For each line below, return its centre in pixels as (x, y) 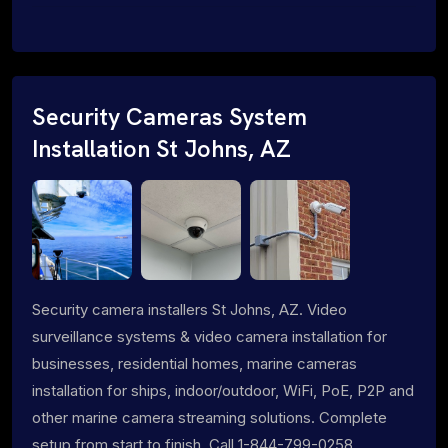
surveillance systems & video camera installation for (209, 336)
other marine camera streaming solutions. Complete (209, 417)
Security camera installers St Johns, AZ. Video (189, 309)
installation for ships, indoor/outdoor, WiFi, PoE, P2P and (223, 390)
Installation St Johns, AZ (161, 148)
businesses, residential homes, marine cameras (194, 363)
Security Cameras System (169, 116)
